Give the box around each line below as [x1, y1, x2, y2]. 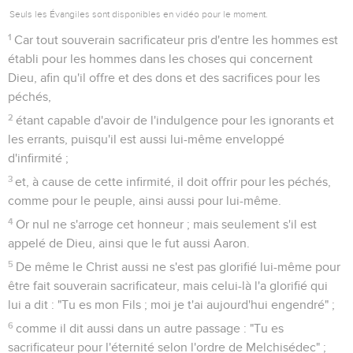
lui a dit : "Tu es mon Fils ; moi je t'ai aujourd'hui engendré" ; [8, 298, 335, 311]
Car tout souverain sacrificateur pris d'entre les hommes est [14, 33, 339, 46]
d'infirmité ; [8, 151, 69, 165]
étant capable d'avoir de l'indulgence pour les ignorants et [16, 113, 335, 127]
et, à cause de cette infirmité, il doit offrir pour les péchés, [15, 175, 332, 188]
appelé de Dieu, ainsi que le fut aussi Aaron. [8, 236, 250, 250]
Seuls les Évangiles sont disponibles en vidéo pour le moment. [9, 8, 268, 20]
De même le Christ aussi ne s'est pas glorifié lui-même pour [16, 260, 341, 273]
